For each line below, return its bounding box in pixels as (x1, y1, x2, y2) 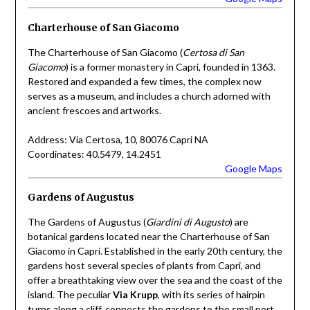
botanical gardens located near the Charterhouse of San (27, 230, 270, 243)
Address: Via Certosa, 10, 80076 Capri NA (27, 133, 208, 145)
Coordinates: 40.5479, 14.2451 (27, 147, 161, 160)
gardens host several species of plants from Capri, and (27, 259, 261, 272)
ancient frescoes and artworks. (27, 104, 161, 116)
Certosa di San (182, 46, 244, 58)
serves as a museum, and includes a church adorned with (27, 89, 271, 102)
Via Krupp (112, 289, 158, 301)
